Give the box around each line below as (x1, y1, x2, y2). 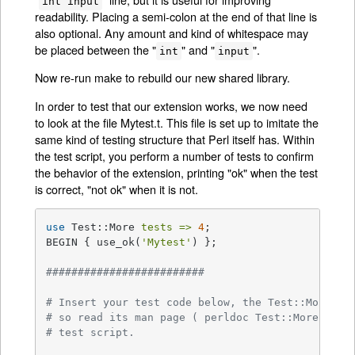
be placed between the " (35, 41, 157, 59)
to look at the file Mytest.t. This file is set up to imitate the (35, 113, 319, 131)
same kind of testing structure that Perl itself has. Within (35, 130, 315, 147)
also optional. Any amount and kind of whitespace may (35, 25, 309, 42)
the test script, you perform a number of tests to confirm (35, 147, 315, 164)
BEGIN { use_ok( (46, 236, 142, 249)
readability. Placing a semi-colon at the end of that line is (35, 8, 318, 25)
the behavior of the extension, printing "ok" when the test (35, 163, 319, 181)
